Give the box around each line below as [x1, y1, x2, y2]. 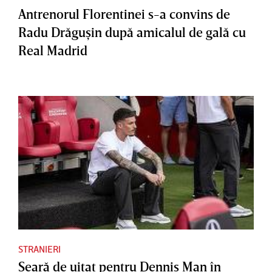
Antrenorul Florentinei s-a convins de [18, 5, 230, 22]
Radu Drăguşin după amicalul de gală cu [18, 24, 246, 41]
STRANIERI [18, 242, 61, 255]
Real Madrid [18, 42, 87, 59]
